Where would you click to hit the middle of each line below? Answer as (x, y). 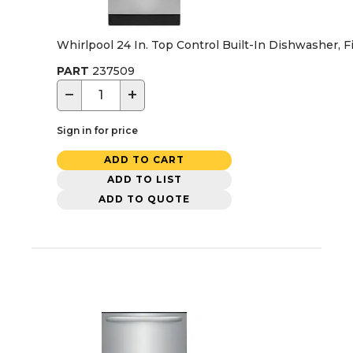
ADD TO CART (144, 160)
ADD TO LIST (144, 180)
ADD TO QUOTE (144, 199)
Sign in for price (97, 130)
